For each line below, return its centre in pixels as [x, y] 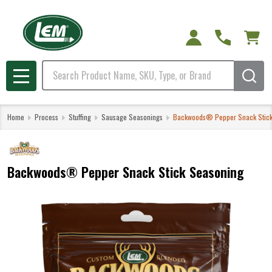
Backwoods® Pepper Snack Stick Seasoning [126, 172]
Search [55, 67]
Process [46, 117]
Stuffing [80, 117]
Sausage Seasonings [132, 117]
